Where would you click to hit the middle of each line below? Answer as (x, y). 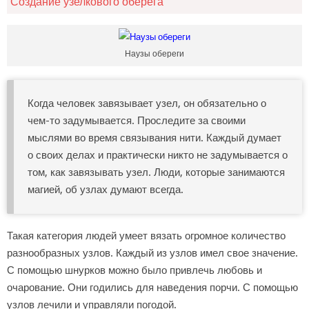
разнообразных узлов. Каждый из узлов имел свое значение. (152, 253)
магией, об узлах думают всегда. (106, 190)
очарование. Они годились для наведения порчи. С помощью (152, 287)
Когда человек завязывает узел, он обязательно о (147, 104)
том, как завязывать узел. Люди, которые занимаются (156, 173)
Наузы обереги (154, 54)
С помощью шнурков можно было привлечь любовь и (134, 270)
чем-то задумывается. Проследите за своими (137, 121)
